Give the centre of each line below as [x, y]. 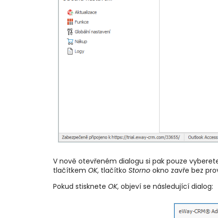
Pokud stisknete [80, 187]
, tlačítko [113, 171]
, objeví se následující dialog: [165, 187]
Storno [139, 171]
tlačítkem [70, 171]
